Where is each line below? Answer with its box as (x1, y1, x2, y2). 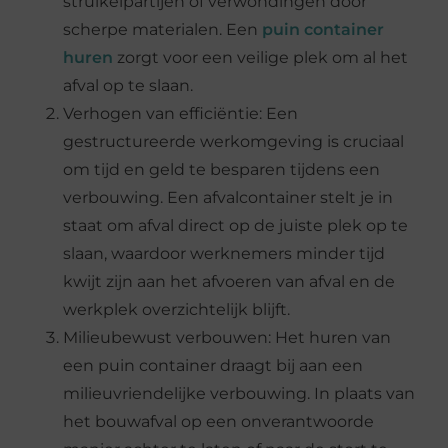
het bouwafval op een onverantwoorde (63, 411, 375, 431)
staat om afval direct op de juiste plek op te (63, 215, 409, 235)
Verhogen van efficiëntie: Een (63, 103, 299, 123)
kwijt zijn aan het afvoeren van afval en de (63, 271, 396, 291)
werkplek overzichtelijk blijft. (63, 299, 291, 319)
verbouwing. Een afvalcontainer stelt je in (63, 187, 394, 207)
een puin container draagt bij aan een (63, 355, 364, 375)
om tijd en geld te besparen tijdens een (63, 159, 381, 179)
